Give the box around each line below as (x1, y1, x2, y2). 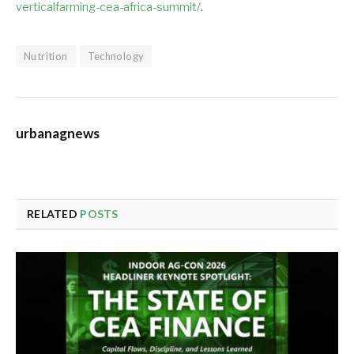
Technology (87, 50, 145, 63)
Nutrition (24, 50, 68, 63)
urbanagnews (16, 125, 100, 142)
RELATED (27, 207, 81, 221)
